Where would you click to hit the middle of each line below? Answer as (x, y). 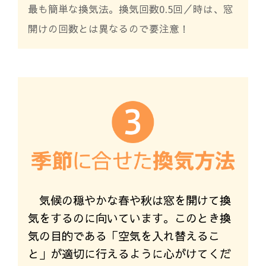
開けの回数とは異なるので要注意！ (108, 29)
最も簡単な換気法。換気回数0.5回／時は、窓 (130, 9)
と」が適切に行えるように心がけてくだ (129, 253)
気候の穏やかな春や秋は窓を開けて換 (135, 200)
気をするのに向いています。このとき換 (129, 218)
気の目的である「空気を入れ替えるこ (123, 235)
